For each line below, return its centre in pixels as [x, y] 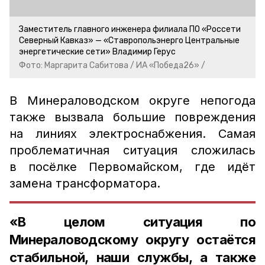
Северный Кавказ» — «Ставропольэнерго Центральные [129, 41]
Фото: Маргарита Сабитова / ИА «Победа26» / [112, 65]
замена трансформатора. [85, 183]
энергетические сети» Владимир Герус [97, 52]
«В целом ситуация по [132, 222]
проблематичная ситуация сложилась [132, 150]
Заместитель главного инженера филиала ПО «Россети [130, 29]
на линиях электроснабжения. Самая [132, 134]
